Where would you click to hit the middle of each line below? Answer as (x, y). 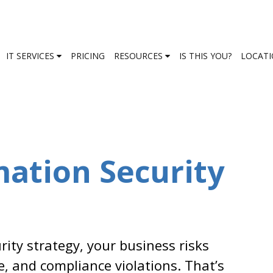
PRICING (88, 56)
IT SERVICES (31, 56)
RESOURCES (140, 56)
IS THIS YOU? (205, 56)
